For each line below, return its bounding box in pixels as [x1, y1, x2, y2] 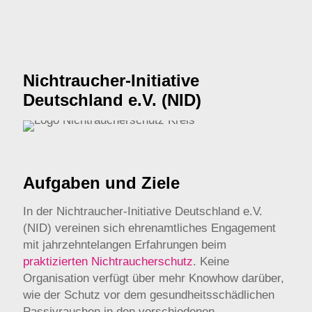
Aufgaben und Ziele [23, 173, 180, 192]
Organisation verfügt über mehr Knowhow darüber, [23, 272, 284, 285]
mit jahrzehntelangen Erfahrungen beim [23, 238, 226, 251]
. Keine [193, 255, 229, 268]
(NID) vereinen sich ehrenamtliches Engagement [23, 221, 276, 235]
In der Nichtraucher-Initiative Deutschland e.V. [23, 205, 263, 218]
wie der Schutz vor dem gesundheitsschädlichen [23, 288, 274, 302]
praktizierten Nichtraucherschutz [23, 255, 193, 268]
